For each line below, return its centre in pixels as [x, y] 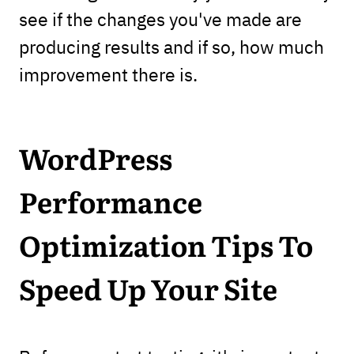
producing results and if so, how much [171, 47]
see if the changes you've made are [160, 19]
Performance [110, 205]
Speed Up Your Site [148, 292]
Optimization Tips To [166, 249]
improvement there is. [108, 74]
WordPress [95, 162]
